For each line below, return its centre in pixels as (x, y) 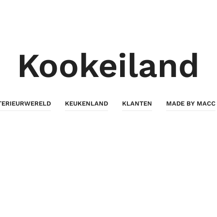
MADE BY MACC (191, 103)
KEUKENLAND (87, 103)
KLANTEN (137, 103)
